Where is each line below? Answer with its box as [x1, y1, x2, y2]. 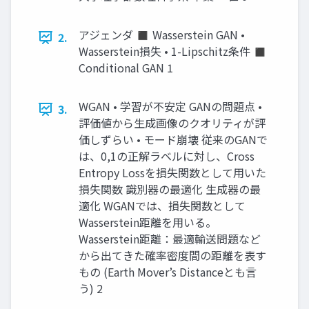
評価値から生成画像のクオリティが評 [79, 114, 266, 132]
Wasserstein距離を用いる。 [79, 214, 217, 231]
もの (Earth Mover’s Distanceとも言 [79, 263, 257, 281]
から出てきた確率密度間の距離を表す [79, 247, 266, 264]
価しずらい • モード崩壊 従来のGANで [79, 131, 268, 148]
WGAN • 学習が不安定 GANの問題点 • [79, 98, 262, 115]
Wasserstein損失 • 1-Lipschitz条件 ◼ [79, 43, 267, 60]
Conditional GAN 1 [79, 59, 173, 77]
